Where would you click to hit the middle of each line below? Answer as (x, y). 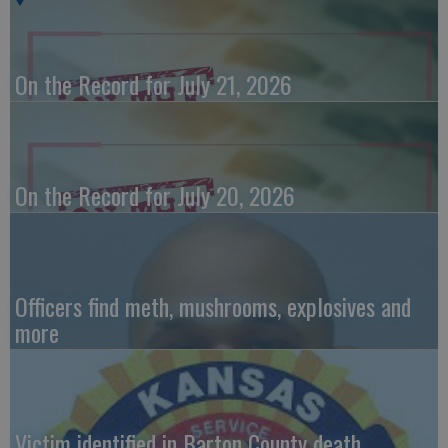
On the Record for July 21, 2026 (153, 84)
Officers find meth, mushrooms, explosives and (213, 306)
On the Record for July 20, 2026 (155, 195)
